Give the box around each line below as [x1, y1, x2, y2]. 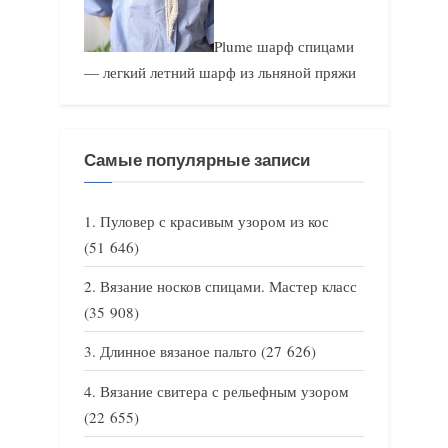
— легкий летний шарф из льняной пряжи [84, 61, 356, 82]
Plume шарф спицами [214, 35, 354, 56]
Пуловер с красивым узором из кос [100, 211, 329, 232]
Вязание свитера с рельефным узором [100, 380, 349, 401]
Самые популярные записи [84, 150, 310, 170]
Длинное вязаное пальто [100, 341, 257, 362]
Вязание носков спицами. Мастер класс [100, 276, 357, 297]
